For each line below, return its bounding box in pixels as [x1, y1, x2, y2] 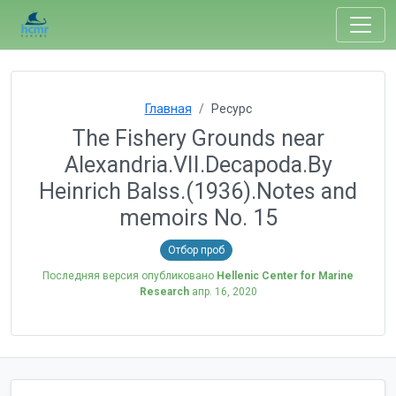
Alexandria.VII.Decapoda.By [64, 152, 332, 178]
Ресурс [210, 102, 252, 116]
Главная [144, 102, 192, 116]
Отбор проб [168, 243, 225, 256]
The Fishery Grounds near [72, 126, 324, 151]
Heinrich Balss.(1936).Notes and [39, 179, 357, 204]
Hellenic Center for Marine [217, 269, 354, 282]
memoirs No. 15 [118, 205, 278, 231]
